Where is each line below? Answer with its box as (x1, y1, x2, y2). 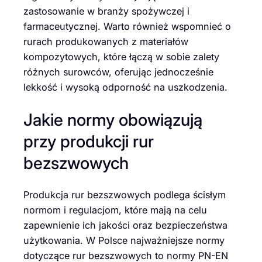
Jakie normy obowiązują (23, 109, 202, 130)
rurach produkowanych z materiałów (23, 36, 188, 47)
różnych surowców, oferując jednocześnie (23, 66, 213, 78)
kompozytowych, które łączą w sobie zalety (23, 51, 219, 63)
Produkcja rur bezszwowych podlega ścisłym (23, 189, 226, 201)
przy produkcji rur (23, 130, 154, 151)
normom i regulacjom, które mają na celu (23, 204, 207, 216)
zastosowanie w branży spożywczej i (23, 5, 189, 17)
